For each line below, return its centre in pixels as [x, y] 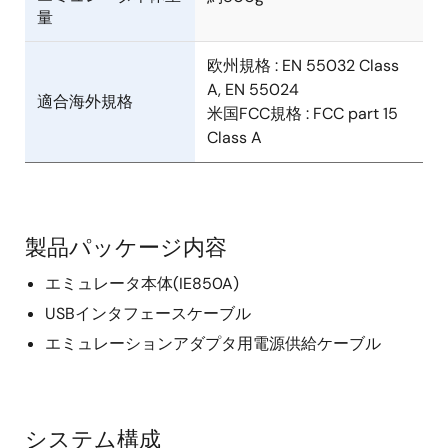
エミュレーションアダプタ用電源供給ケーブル [213, 344]
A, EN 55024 [261, 90]
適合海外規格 [85, 102]
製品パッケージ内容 [126, 248]
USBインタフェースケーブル [148, 314]
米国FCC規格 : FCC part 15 [302, 114]
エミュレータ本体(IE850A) [142, 284]
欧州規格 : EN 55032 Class [303, 66]
